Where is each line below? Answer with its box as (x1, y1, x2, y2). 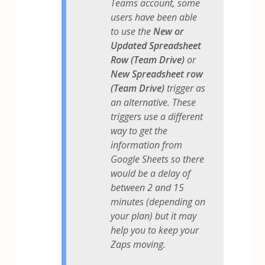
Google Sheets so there (111, 152, 205, 166)
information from (111, 138, 183, 151)
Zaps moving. (111, 237, 166, 251)
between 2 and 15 (111, 180, 185, 194)
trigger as (164, 81, 206, 95)
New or (153, 24, 185, 38)
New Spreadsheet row (111, 67, 203, 80)
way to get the (111, 124, 168, 137)
